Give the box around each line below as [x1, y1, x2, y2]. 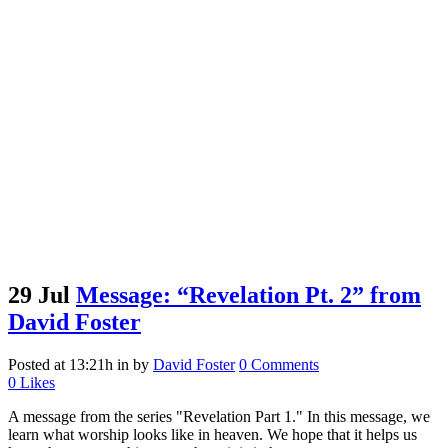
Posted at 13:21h [8, 356, 113, 374]
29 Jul [8, 282, 70, 309]
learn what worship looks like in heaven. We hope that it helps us [8, 426, 417, 444]
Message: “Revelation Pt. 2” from [76, 282, 421, 309]
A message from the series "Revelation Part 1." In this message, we [8, 408, 430, 426]
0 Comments [239, 356, 319, 374]
